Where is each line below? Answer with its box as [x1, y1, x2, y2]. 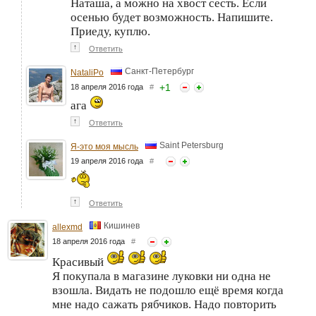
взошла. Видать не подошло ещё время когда [52, 283, 284, 297]
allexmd [52, 221, 83, 232]
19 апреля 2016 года [71, 156, 150, 165]
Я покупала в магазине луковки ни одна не [52, 269, 271, 283]
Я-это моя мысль [71, 141, 138, 152]
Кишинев [104, 220, 140, 231]
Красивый [52, 255, 107, 269]
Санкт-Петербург [125, 66, 194, 76]
